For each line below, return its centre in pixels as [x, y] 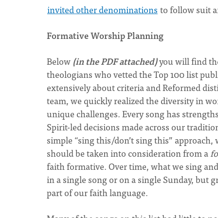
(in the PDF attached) [116, 61]
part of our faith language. [98, 192]
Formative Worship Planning [105, 35]
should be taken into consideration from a [128, 153]
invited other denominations [102, 9]
